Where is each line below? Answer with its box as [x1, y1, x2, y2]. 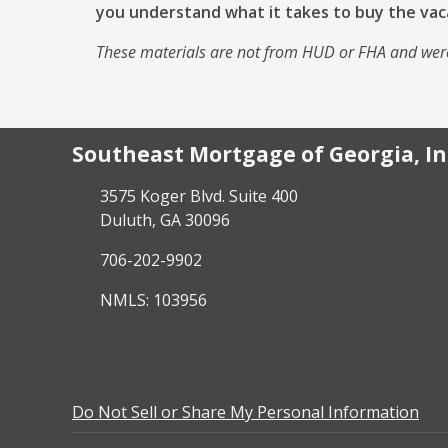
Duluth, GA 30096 [100, 209, 230, 232]
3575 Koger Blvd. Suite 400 [100, 185, 298, 208]
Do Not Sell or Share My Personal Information [72, 401, 419, 424]
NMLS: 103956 [100, 289, 207, 312]
